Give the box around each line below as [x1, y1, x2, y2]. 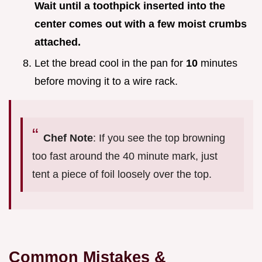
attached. [35, 36, 81, 48]
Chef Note [43, 132, 93, 144]
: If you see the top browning [93, 132, 225, 144]
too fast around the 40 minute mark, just [32, 150, 218, 163]
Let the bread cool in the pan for [35, 57, 186, 70]
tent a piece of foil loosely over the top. [32, 168, 212, 181]
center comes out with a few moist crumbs [35, 18, 247, 30]
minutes [198, 57, 237, 70]
